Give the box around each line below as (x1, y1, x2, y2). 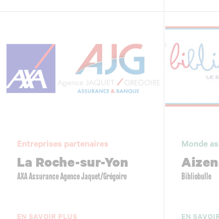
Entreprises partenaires (17, 137, 109, 149)
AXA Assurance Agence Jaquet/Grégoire (17, 172, 127, 181)
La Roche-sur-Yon (17, 153, 128, 171)
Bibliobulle (181, 172, 212, 181)
